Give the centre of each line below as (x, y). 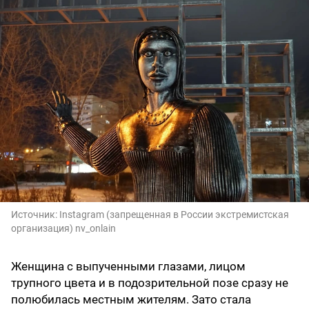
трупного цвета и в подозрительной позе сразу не (150, 282)
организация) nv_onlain (63, 228)
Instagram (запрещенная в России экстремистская (174, 214)
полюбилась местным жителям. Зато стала (131, 299)
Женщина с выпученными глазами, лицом (128, 266)
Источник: (35, 214)
